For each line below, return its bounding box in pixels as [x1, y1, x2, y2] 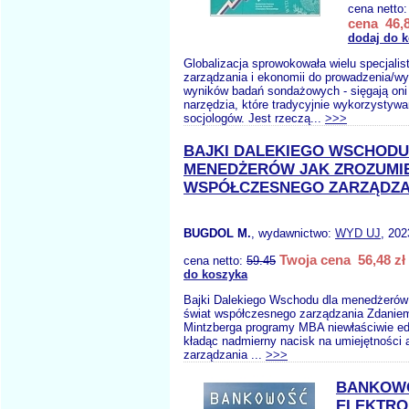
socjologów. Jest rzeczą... [184, 111, 325, 125]
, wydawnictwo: [251, 226, 335, 240]
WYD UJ [335, 226, 381, 240]
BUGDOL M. [184, 226, 251, 240]
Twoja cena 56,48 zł [279, 252, 405, 267]
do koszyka [184, 267, 247, 281]
